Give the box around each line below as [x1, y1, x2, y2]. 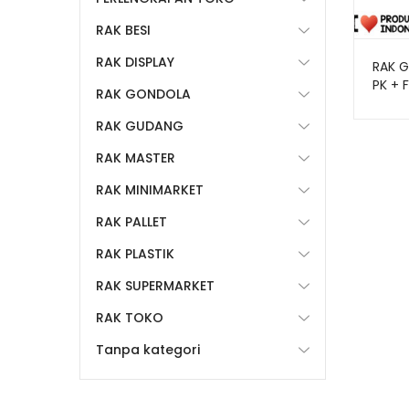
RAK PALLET [96, 213, 167, 231]
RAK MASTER [96, 149, 175, 167]
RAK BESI [96, 21, 151, 39]
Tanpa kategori [96, 341, 200, 359]
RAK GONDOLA [96, 85, 191, 103]
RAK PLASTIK [96, 245, 174, 263]
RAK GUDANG [96, 117, 184, 135]
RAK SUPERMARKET [96, 277, 215, 295]
